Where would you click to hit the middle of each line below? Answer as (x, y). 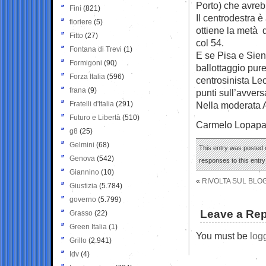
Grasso (81, 213)
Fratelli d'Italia (92, 104)
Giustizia (83, 186)
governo (83, 199)
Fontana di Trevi (96, 49)
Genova (82, 158)
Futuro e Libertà (95, 117)
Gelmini (82, 145)
